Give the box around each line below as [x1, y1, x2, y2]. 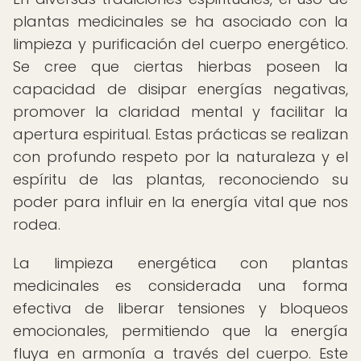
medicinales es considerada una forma [13, 276, 348, 296]
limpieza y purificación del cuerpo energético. [13, 34, 348, 54]
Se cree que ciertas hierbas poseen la [13, 56, 348, 77]
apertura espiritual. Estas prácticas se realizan [13, 124, 348, 144]
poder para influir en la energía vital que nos [13, 192, 348, 212]
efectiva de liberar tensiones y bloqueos [13, 298, 348, 318]
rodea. [13, 214, 60, 234]
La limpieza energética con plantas [13, 253, 348, 273]
